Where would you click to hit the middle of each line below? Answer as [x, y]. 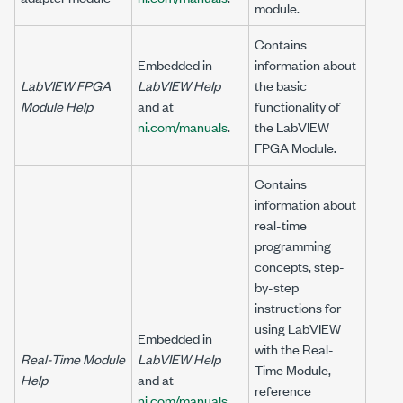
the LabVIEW [292, 126]
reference [283, 390]
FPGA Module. [296, 147]
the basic [281, 85]
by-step [277, 287]
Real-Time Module [73, 358]
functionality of [297, 106]
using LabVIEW [298, 328]
